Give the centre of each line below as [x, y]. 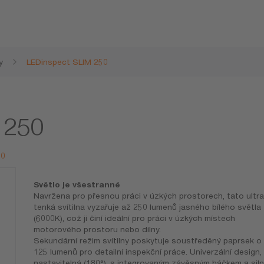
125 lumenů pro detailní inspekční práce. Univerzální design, [147, 252]
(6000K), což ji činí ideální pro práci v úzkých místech [134, 218]
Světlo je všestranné [77, 185]
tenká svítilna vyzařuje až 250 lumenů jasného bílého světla [147, 207]
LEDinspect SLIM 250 [67, 62]
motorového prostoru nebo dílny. [97, 230]
